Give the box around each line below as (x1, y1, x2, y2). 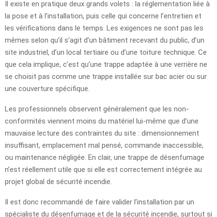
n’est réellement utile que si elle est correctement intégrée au (5, 165, 202, 174)
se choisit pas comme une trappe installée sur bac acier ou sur (5, 72, 207, 81)
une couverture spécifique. (5, 84, 90, 93)
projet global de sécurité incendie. (5, 177, 112, 186)
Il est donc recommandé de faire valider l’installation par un (5, 197, 194, 206)
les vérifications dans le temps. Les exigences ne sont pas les (5, 23, 203, 32)
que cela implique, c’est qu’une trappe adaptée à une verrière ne (5, 60, 207, 69)
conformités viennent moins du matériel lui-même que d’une (5, 116, 199, 125)
